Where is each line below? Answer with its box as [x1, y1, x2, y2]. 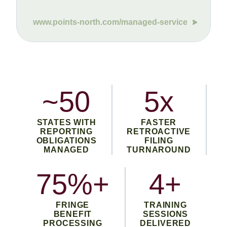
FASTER [141, 118, 177, 127]
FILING [144, 136, 173, 145]
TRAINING [144, 201, 187, 210]
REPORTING [40, 127, 93, 136]
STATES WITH [36, 118, 96, 127]
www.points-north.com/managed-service [33, 18, 190, 27]
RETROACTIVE [127, 127, 191, 136]
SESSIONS [142, 210, 188, 219]
